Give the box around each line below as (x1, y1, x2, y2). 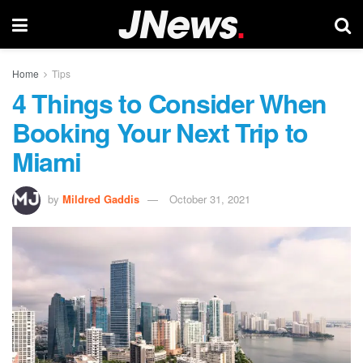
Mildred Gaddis (62, 190, 139, 207)
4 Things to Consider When (12, 84, 327, 122)
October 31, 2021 (169, 190, 250, 207)
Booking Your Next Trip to (12, 113, 308, 151)
